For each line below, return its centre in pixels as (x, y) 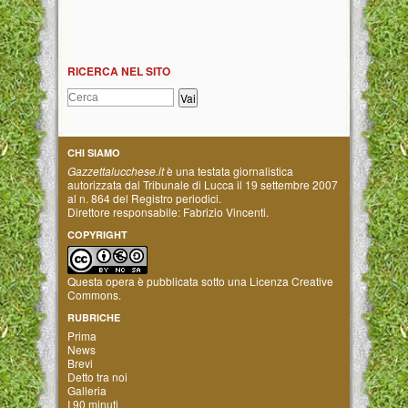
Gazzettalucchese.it (116, 170)
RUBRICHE (94, 317)
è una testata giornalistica (229, 170)
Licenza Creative (291, 280)
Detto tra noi (97, 376)
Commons (93, 294)
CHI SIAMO (94, 152)
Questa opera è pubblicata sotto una (158, 280)
